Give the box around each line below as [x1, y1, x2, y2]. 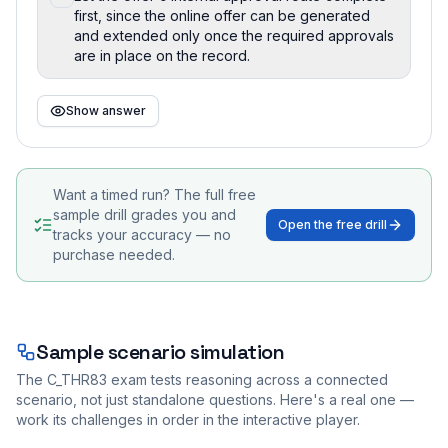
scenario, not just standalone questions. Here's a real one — [16, 390, 414, 408]
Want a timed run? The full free [53, 185, 256, 203]
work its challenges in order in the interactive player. [16, 410, 360, 428]
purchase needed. [53, 245, 175, 263]
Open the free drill [278, 216, 387, 232]
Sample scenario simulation [36, 338, 284, 365]
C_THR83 [47, 370, 107, 388]
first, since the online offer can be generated [74, 6, 370, 24]
